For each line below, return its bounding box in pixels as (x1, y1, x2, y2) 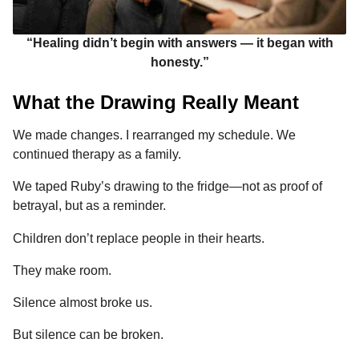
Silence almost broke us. (13, 296, 152, 310)
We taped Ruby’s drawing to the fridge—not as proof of (13, 179, 322, 194)
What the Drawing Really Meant (13, 91, 299, 113)
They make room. (13, 263, 111, 277)
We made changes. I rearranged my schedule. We (13, 128, 296, 143)
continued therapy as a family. (13, 147, 181, 162)
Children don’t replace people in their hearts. (13, 231, 264, 245)
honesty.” (150, 55, 209, 70)
